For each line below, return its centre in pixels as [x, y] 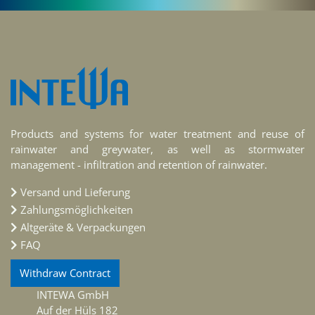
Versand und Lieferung [75, 192]
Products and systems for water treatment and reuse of [157, 134]
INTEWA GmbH [73, 295]
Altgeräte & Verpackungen [83, 227]
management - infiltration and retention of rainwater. [139, 165]
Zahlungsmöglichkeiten [77, 210]
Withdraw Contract [65, 273]
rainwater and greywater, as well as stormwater [157, 149]
